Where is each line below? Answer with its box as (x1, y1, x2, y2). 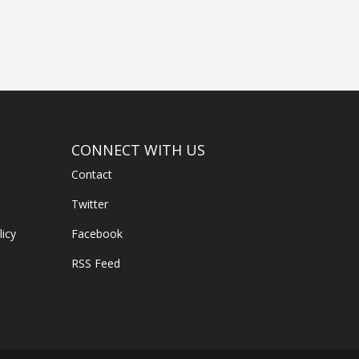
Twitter (71, 196, 109, 212)
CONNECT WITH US (71, 139, 206, 159)
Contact (71, 166, 113, 182)
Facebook (71, 225, 123, 241)
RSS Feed (71, 255, 121, 271)
